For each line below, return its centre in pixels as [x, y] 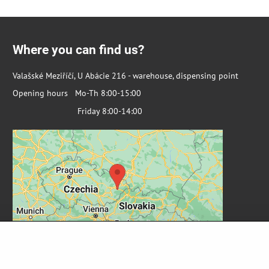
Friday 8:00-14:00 [77, 111]
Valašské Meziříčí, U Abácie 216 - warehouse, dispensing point [125, 75]
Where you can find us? [78, 50]
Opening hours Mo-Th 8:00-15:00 [77, 93]
